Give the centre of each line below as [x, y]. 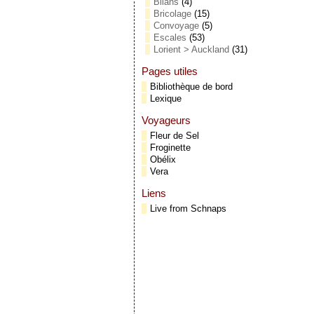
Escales [170, 37]
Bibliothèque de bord [191, 87]
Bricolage [172, 14]
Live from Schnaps [188, 209]
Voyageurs [166, 120]
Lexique [166, 98]
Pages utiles [170, 71]
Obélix [163, 159]
